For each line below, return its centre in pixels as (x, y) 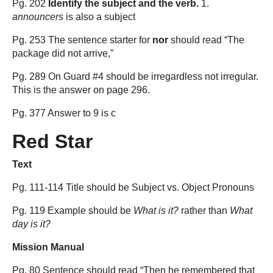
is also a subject (99, 17)
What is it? (156, 211)
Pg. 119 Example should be (73, 211)
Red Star (52, 142)
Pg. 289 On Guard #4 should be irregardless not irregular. (135, 77)
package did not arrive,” (63, 54)
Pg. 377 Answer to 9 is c (64, 113)
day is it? (31, 224)
